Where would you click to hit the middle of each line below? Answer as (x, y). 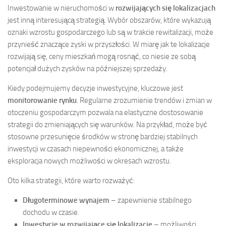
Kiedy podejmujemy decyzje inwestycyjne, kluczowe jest (95, 89)
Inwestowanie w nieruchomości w (62, 8)
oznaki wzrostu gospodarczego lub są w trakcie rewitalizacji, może (110, 33)
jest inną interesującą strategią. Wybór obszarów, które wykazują (109, 20)
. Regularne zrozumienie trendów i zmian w (144, 101)
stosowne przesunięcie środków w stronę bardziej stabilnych (103, 137)
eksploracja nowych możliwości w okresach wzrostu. (89, 161)
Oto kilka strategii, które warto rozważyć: (71, 181)
